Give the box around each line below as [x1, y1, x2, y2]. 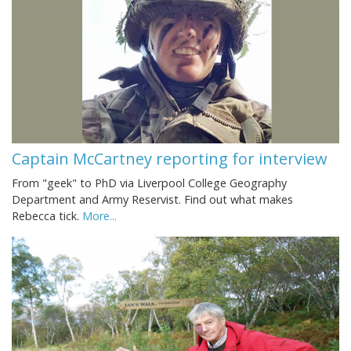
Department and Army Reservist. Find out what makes [12, 191, 293, 207]
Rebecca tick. [12, 208, 82, 223]
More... [82, 208, 117, 223]
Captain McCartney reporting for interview [12, 147, 327, 169]
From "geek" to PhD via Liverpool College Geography [12, 175, 287, 190]
